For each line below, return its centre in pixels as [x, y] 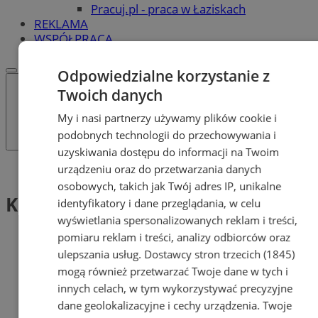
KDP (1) [38, 204]
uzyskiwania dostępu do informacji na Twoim [169, 152]
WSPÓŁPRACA [73, 38]
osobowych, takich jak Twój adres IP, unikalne [170, 186]
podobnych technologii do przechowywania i [167, 135]
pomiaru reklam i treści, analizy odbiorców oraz [174, 237]
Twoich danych [110, 95]
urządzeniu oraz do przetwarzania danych [160, 169]
